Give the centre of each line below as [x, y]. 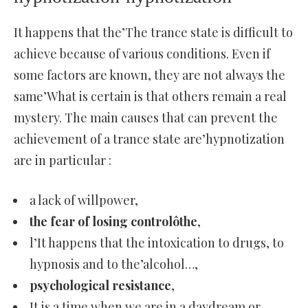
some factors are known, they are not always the [150, 75]
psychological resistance [100, 285]
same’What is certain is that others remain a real [150, 96]
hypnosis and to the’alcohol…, [114, 264]
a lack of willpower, [84, 200]
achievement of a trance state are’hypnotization [149, 139]
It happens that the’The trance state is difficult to [153, 32]
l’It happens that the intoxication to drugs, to [157, 242]
